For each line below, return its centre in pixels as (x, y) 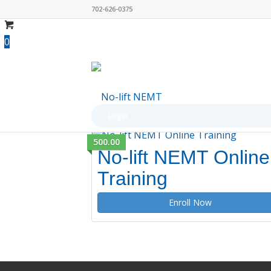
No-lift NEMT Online (183, 157)
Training (132, 178)
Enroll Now (191, 202)
